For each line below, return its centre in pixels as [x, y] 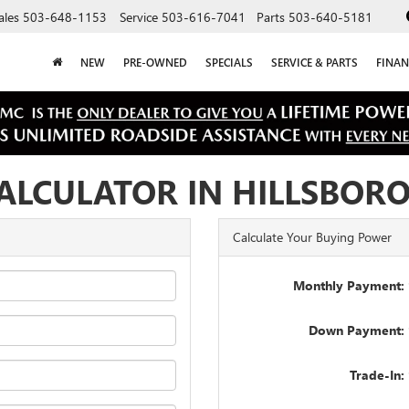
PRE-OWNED [155, 63]
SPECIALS [229, 63]
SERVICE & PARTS [315, 63]
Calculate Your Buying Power [312, 237]
